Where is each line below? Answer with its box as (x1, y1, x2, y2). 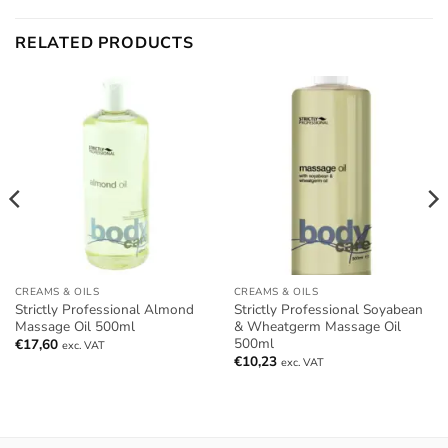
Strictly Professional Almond (14, 299, 194, 319)
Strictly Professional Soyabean (233, 299, 423, 319)
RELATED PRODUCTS (15, 32, 194, 55)
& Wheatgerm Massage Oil (233, 316, 401, 336)
